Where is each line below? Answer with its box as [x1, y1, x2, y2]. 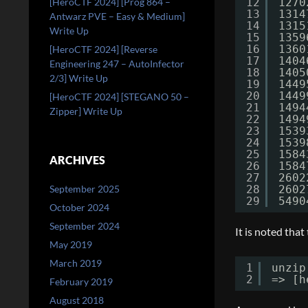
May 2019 [49, 239, 92, 250]
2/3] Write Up [49, 72, 108, 84]
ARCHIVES [49, 153, 105, 166]
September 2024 [49, 220, 120, 232]
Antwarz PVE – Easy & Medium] [49, 10, 185, 22]
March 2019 [49, 257, 102, 269]
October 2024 [49, 201, 109, 213]
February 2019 [49, 276, 113, 287]
